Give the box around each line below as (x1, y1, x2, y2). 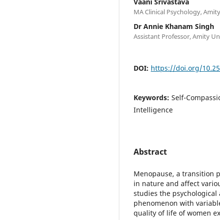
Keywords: (134, 92, 171, 102)
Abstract (134, 146, 167, 157)
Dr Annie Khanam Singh (134, 21, 214, 31)
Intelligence (134, 105, 173, 114)
